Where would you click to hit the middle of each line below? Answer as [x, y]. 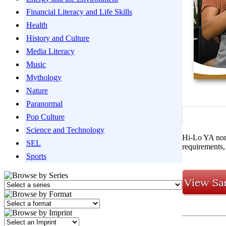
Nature [37, 91]
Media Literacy [50, 51]
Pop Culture [45, 117]
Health [37, 25]
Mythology [44, 77]
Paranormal [44, 104]
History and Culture [58, 38]
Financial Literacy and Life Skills [79, 12]
